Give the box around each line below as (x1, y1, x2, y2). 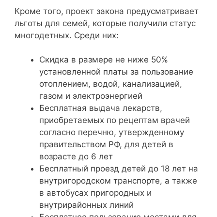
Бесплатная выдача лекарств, (39, 103, 162, 113)
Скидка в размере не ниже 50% (39, 55, 168, 64)
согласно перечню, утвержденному (39, 127, 184, 137)
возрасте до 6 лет (39, 152, 113, 161)
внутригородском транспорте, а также (39, 176, 197, 186)
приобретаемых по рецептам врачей (39, 115, 190, 125)
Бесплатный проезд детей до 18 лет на (39, 164, 198, 173)
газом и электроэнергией (39, 91, 142, 101)
